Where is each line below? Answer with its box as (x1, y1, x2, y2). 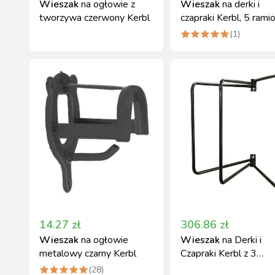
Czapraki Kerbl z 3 (180, 247, 257, 260)
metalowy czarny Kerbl (39, 247, 136, 260)
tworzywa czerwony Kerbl (39, 11, 150, 25)
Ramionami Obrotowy (180, 260, 273, 274)
